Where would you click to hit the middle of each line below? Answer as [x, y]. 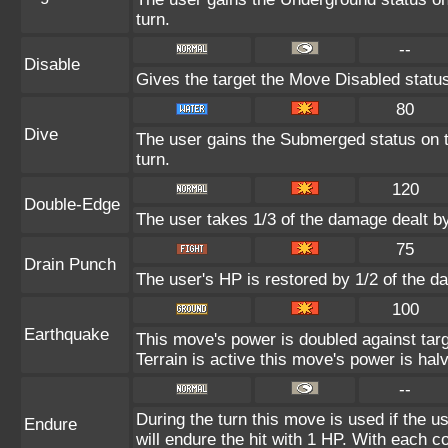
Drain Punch [70, 264]
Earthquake [66, 334]
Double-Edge [72, 204]
